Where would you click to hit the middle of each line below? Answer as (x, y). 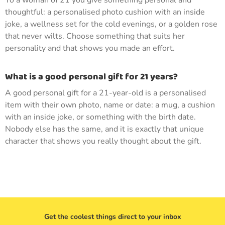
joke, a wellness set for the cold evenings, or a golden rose (111, 24)
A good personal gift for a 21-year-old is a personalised (105, 93)
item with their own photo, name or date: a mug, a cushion (110, 105)
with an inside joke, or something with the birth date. (100, 117)
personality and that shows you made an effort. (90, 48)
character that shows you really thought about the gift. (103, 141)
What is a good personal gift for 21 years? (91, 77)
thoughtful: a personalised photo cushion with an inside (105, 12)
